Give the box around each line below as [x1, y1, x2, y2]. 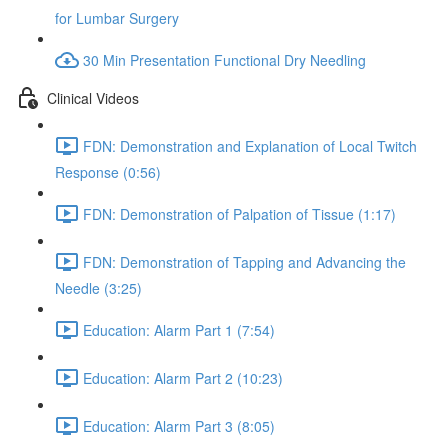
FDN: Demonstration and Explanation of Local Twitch [83, 135, 417, 156]
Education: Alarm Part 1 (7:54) [83, 319, 275, 340]
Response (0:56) [55, 162, 161, 182]
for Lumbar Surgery [55, 8, 179, 28]
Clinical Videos [47, 87, 139, 108]
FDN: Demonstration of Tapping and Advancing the [83, 251, 406, 272]
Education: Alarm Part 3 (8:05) [83, 415, 275, 436]
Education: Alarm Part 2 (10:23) [83, 367, 283, 388]
